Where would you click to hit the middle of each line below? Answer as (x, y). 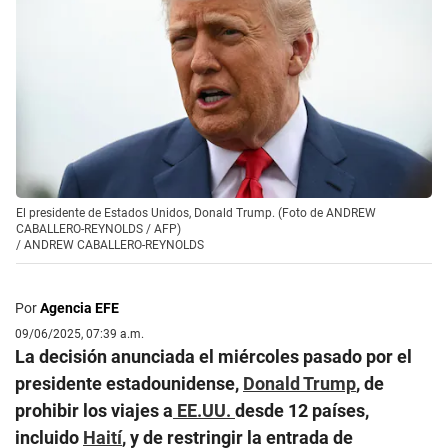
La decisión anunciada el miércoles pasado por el (213, 356)
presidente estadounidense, (129, 383)
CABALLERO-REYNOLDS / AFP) (98, 228)
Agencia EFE (79, 307)
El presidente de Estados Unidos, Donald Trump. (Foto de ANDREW (196, 212)
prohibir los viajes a (94, 410)
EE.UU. (204, 410)
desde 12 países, (302, 410)
